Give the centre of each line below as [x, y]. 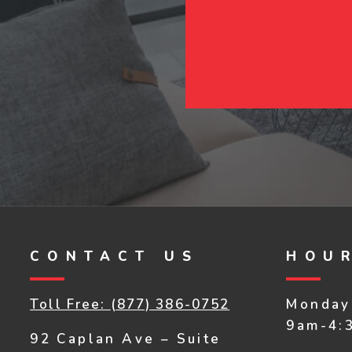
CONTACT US [115, 257]
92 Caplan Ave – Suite [126, 339]
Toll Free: [70, 305]
